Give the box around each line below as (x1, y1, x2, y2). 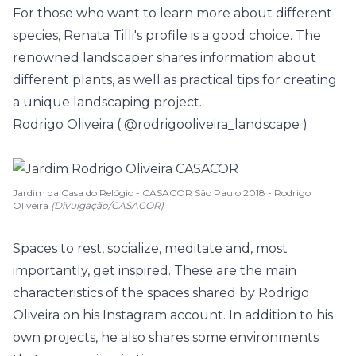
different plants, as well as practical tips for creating (13, 72, 337, 87)
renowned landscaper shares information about (13, 50, 316, 65)
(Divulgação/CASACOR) (51, 199, 164, 211)
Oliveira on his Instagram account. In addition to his (13, 308, 333, 323)
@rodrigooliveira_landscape (124, 117, 300, 132)
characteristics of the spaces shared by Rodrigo (13, 285, 309, 300)
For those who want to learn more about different (13, 6, 332, 21)
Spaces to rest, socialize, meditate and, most (13, 241, 288, 256)
